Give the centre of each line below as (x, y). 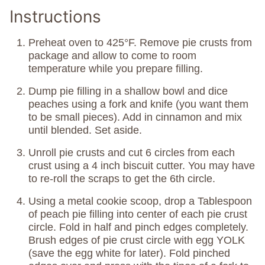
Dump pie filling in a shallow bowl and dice (128, 91)
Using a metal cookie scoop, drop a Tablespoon (140, 201)
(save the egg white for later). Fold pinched (129, 253)
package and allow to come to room (112, 55)
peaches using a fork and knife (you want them (138, 104)
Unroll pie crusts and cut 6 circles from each (132, 152)
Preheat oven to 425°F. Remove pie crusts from (140, 42)
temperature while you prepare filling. (116, 68)
